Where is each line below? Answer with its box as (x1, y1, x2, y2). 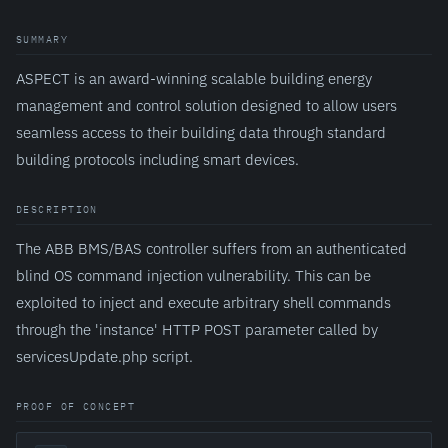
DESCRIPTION (16, 203, 98, 216)
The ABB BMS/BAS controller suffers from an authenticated (16, 238, 407, 258)
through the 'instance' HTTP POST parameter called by (16, 319, 378, 339)
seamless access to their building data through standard (16, 122, 386, 142)
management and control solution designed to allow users (16, 95, 397, 115)
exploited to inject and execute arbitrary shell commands (16, 292, 391, 312)
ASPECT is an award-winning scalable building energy (16, 68, 372, 88)
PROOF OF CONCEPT (16, 400, 136, 413)
